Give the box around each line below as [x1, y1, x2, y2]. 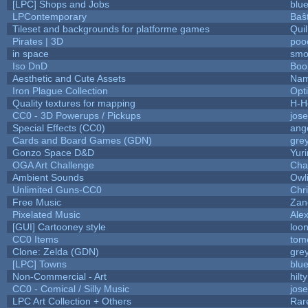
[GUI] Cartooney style [12, 221, 106, 232]
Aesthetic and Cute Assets [12, 72, 126, 84]
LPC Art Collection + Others [12, 295, 131, 307]
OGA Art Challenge [12, 159, 94, 170]
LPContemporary [12, 10, 87, 22]
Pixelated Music [12, 208, 80, 220]
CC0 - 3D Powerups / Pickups [12, 109, 141, 121]
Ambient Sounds [12, 171, 84, 183]
